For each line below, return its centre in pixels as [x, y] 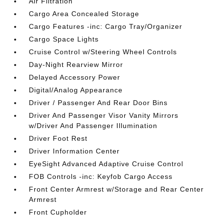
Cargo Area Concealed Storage [84, 14]
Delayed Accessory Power [75, 77]
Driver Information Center [75, 151]
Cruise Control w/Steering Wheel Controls [103, 52]
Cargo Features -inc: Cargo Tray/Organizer [106, 26]
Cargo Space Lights [64, 39]
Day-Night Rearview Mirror [76, 65]
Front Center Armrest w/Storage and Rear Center [117, 189]
